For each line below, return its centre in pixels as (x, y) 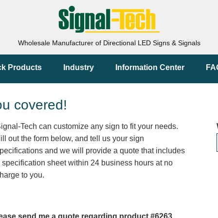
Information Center (150, 67)
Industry (79, 67)
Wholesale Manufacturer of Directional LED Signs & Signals (109, 43)
